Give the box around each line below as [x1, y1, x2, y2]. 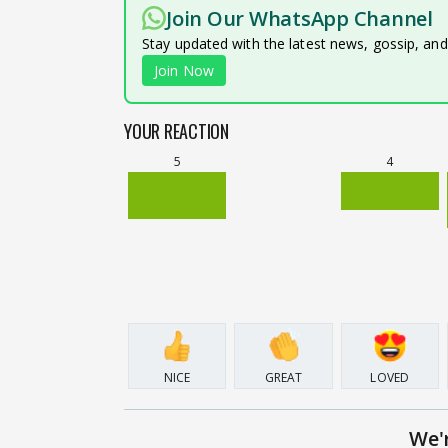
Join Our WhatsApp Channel [166, 4, 433, 32]
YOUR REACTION [124, 117, 229, 144]
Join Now [154, 60, 214, 80]
